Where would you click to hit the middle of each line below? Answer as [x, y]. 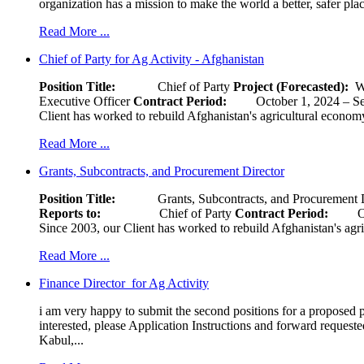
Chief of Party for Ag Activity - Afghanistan [152, 58]
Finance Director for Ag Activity [124, 283]
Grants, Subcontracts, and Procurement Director [162, 171]
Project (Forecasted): [294, 86]
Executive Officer [86, 101]
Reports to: [70, 213]
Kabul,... [61, 340]
